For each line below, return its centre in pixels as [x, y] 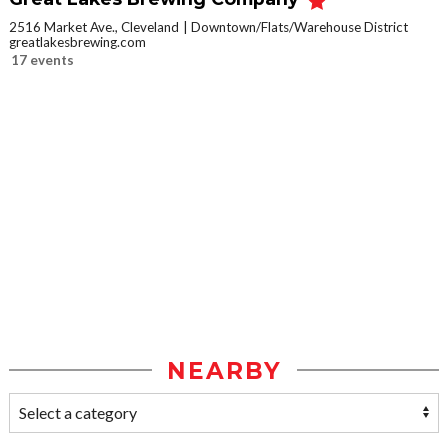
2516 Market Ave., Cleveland [94, 26]
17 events [42, 59]
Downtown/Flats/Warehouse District [299, 26]
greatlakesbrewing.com [77, 41]
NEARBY [224, 370]
